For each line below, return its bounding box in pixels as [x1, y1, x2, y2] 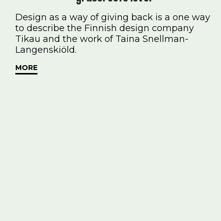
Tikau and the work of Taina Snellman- [15, 34, 188, 45]
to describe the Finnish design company [15, 23, 194, 34]
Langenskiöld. [15, 44, 76, 56]
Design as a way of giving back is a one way [15, 12, 210, 23]
